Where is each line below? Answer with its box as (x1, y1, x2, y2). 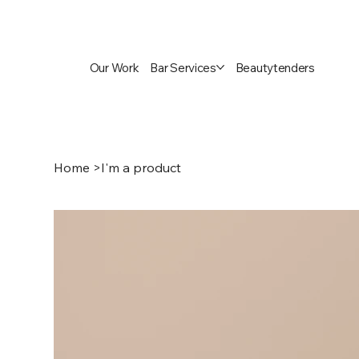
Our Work (89, 59, 139, 75)
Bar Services (150, 59, 216, 75)
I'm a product (101, 159, 182, 175)
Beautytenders (235, 59, 315, 75)
